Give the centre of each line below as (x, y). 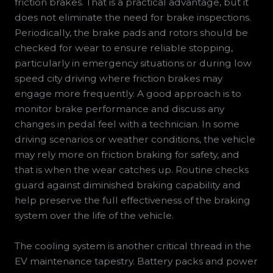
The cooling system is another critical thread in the (133, 246)
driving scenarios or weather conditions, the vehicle (135, 140)
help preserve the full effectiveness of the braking (132, 200)
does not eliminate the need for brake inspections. (133, 18)
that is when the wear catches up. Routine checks (131, 170)
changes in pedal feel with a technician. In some (127, 124)
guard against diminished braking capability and (127, 185)
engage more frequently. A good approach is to (128, 94)
